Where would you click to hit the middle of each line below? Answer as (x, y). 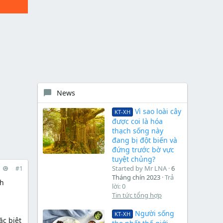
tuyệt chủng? (134, 159)
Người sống (154, 213)
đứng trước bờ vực (143, 150)
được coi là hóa (137, 121)
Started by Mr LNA (139, 168)
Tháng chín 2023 (136, 177)
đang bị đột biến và (145, 140)
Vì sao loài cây (158, 111)
